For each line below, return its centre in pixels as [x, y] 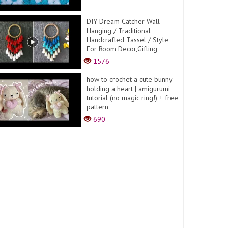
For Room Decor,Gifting [122, 49]
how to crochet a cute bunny [130, 79]
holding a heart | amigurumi [129, 88]
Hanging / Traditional [119, 30]
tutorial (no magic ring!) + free [133, 97]
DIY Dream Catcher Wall [123, 21]
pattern [98, 107]
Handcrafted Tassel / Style [128, 39]
